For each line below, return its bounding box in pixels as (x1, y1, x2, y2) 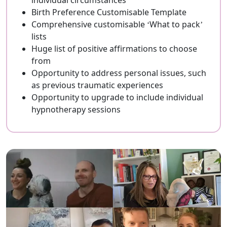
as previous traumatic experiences (31, 80, 163, 91)
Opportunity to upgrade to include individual (31, 92, 203, 103)
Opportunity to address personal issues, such (31, 67, 206, 79)
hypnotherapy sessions (31, 104, 121, 115)
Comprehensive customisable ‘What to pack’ (31, 19, 203, 30)
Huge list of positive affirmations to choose (31, 43, 197, 54)
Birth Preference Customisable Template (31, 7, 186, 18)
